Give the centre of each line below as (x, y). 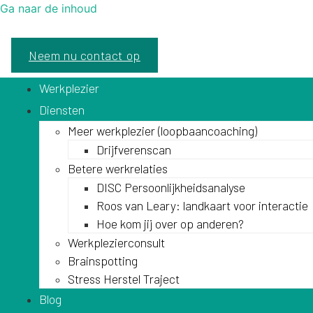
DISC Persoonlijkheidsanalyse (171, 187)
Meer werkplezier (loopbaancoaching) (162, 131)
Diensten (62, 110)
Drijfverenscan (134, 150)
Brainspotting (103, 261)
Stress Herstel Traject (124, 279)
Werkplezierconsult (116, 242)
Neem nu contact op (85, 55)
